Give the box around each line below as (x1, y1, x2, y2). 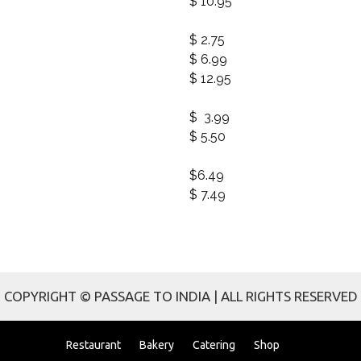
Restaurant (65, 338, 121, 351)
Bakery (139, 338, 174, 351)
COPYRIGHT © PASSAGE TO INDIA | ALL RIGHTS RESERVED (3, 288, 358, 304)
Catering (192, 338, 235, 351)
